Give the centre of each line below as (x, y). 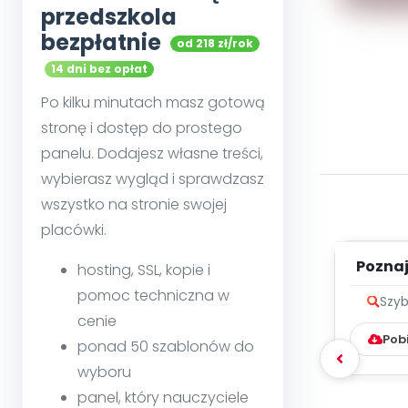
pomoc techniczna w (153, 296)
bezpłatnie (101, 43)
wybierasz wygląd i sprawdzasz (153, 179)
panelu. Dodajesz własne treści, (152, 154)
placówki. (74, 230)
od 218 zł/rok (215, 44)
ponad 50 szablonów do (166, 347)
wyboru (104, 372)
